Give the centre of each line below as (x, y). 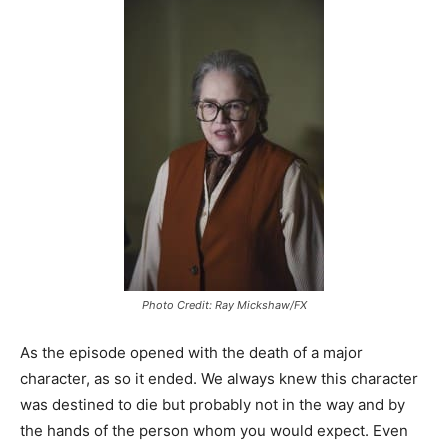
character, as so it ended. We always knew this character (219, 378)
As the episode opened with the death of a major (191, 352)
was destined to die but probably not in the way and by (212, 404)
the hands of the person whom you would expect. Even (214, 430)
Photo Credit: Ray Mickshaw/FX (224, 305)
